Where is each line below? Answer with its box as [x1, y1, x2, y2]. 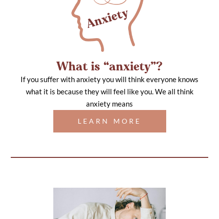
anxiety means [86, 99, 133, 109]
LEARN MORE [77, 117, 142, 126]
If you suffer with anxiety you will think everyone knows [21, 75, 198, 84]
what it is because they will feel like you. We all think [25, 87, 194, 96]
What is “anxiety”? [56, 62, 163, 73]
